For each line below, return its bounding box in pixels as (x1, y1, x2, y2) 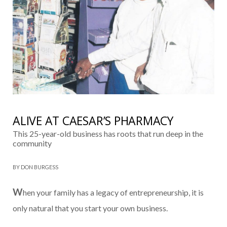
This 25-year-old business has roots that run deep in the (13, 128, 203, 138)
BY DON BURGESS (13, 163, 58, 170)
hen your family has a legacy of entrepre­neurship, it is (23, 187, 204, 197)
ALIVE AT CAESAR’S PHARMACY (13, 112, 174, 129)
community (13, 138, 52, 148)
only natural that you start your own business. (13, 203, 168, 213)
